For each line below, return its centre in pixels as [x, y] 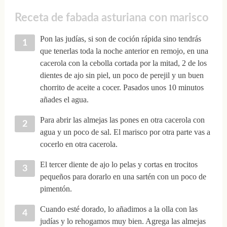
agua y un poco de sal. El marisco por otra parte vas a [125, 132]
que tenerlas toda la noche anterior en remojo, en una [124, 51]
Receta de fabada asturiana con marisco [111, 17]
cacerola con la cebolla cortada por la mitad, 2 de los [123, 63]
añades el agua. [64, 100]
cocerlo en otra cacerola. [79, 144]
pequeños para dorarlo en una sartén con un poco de [123, 177]
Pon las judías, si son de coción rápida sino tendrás [120, 39]
